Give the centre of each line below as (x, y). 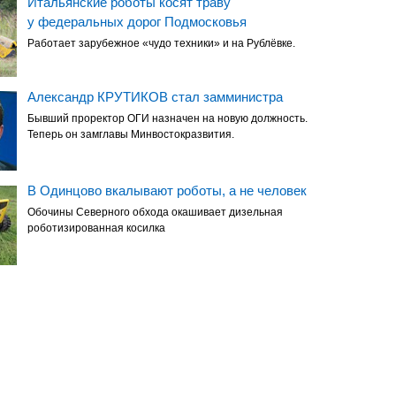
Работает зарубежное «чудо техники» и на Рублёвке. (161, 43)
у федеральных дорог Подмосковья (137, 21)
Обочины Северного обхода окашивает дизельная (155, 213)
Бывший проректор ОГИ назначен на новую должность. (167, 118)
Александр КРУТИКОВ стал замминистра (155, 96)
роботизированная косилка (96, 228)
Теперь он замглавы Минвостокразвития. (130, 134)
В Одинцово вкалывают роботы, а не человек (167, 191)
